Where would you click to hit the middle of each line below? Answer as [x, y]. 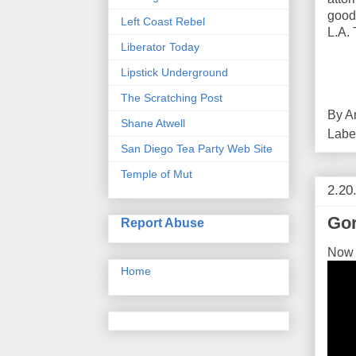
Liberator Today [160, 47]
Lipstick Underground [174, 73]
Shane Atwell [153, 124]
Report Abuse [163, 223]
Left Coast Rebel [163, 22]
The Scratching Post [172, 98]
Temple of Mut [157, 174]
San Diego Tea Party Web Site [197, 149]
